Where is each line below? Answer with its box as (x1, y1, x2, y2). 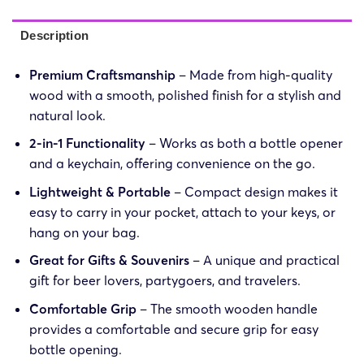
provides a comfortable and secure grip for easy (28, 320, 318, 337)
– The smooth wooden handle (136, 300, 318, 317)
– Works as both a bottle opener (148, 135, 343, 152)
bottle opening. (28, 340, 122, 357)
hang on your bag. (28, 223, 140, 240)
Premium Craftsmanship (28, 66, 175, 83)
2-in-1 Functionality (28, 135, 149, 152)
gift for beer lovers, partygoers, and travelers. (28, 272, 301, 289)
